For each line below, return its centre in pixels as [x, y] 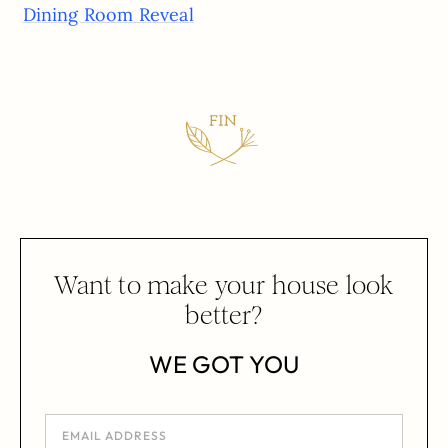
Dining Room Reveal [108, 14]
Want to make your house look [224, 285]
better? [224, 315]
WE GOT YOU [224, 363]
